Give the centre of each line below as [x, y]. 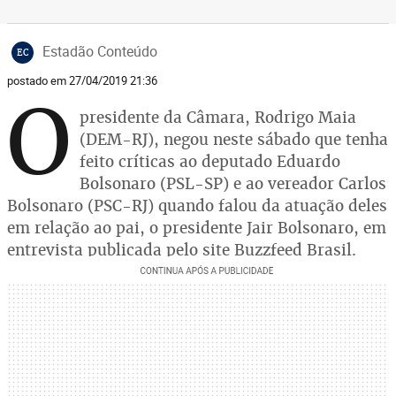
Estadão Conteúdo [100, 51]
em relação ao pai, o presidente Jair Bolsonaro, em [197, 228]
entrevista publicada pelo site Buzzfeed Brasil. [182, 250]
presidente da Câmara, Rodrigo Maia [218, 117]
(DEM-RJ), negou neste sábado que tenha [234, 139]
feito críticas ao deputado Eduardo [210, 161]
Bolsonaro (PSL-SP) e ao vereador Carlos [233, 183]
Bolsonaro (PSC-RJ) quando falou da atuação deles [197, 206]
